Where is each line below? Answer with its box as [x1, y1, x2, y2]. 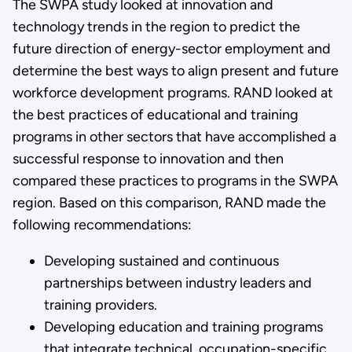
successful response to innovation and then [12, 149, 284, 167]
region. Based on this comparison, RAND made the [12, 193, 326, 211]
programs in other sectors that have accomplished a [12, 127, 336, 145]
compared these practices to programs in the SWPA [12, 171, 338, 189]
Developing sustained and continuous [43, 251, 279, 269]
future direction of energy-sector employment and [12, 39, 331, 57]
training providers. [43, 295, 157, 313]
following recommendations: [12, 215, 192, 233]
